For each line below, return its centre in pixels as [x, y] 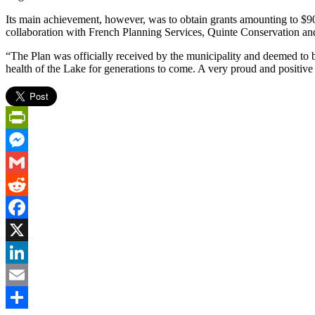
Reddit [20, 207]
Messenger [30, 162]
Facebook [27, 229]
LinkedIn [26, 274]
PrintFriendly [35, 139]
